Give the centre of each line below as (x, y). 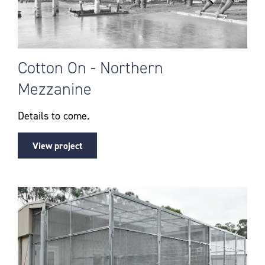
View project (57, 146)
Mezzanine (55, 89)
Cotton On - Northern (91, 67)
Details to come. (54, 116)
